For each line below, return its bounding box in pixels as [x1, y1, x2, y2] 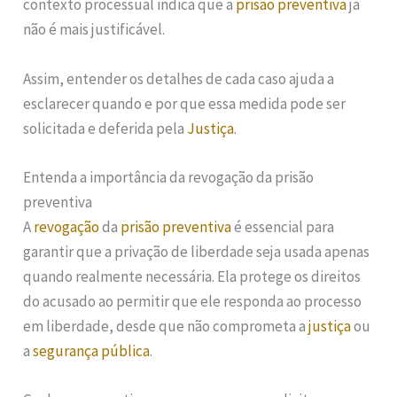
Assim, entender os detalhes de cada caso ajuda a [23, 68, 335, 89]
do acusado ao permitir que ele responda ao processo [23, 291, 362, 311]
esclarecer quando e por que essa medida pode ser [23, 93, 346, 113]
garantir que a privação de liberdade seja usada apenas [23, 241, 370, 261]
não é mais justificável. [23, 19, 166, 40]
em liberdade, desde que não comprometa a [23, 315, 309, 336]
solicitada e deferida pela [23, 118, 188, 138]
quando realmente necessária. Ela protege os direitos [23, 266, 362, 286]
